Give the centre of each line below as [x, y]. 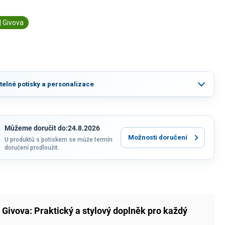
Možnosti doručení [158, 138]
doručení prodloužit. [32, 147]
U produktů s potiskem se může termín [59, 139]
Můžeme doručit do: [36, 128]
